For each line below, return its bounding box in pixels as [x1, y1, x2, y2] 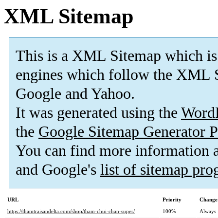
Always [200, 208, 216, 215]
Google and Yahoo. [16, 85, 135, 103]
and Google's [16, 161, 100, 179]
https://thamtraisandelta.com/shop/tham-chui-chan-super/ [7, 208, 135, 215]
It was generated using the [16, 104, 181, 122]
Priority [163, 197, 182, 203]
